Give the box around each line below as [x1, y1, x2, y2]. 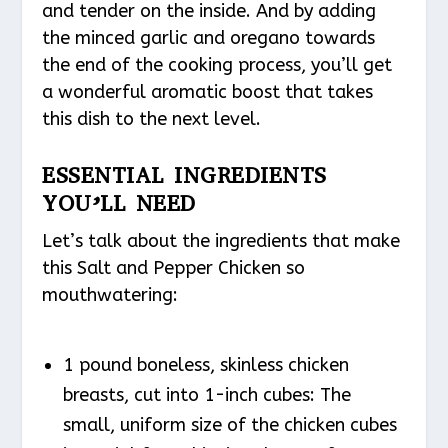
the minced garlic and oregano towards [42, 27, 376, 50]
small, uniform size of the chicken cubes [62, 414, 397, 437]
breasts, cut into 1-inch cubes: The [62, 384, 351, 407]
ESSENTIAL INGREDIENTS [42, 160, 327, 190]
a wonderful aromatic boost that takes [42, 81, 374, 104]
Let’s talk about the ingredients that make [42, 229, 401, 252]
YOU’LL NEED [42, 188, 196, 218]
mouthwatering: [42, 283, 179, 306]
